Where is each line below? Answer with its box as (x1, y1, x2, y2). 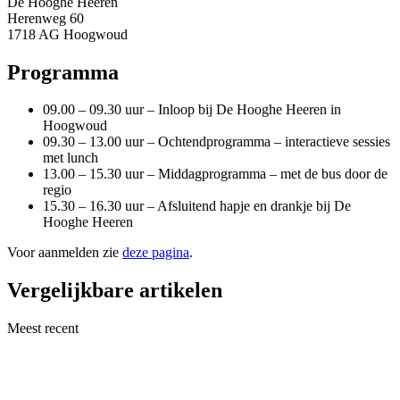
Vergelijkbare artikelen (7, 279, 222, 303)
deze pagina (122, 245, 189, 261)
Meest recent (7, 321, 79, 337)
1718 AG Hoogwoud (7, 26, 128, 42)
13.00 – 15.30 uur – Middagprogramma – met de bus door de (43, 166, 387, 182)
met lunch (43, 150, 98, 166)
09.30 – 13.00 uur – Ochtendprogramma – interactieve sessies (43, 134, 390, 150)
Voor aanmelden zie (7, 245, 122, 261)
